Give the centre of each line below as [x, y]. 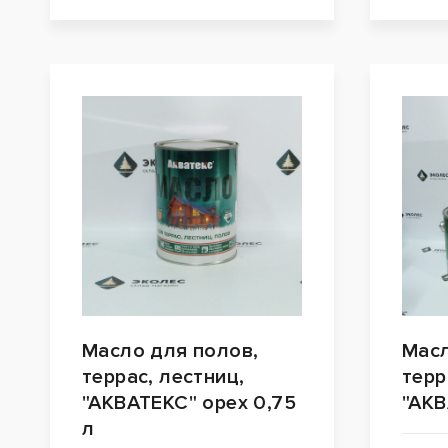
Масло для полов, [170, 351]
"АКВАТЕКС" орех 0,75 [189, 403]
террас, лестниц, [163, 377]
